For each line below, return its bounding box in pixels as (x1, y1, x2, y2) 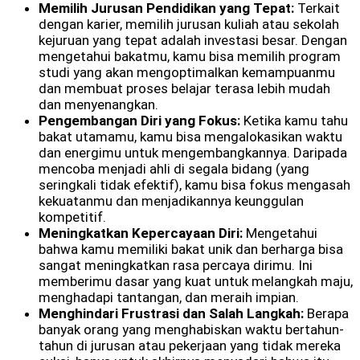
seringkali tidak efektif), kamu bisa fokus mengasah (39, 176, 350, 193)
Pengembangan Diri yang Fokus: (39, 112, 240, 129)
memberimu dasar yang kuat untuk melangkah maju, (39, 272, 353, 289)
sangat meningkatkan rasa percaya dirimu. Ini (39, 256, 313, 273)
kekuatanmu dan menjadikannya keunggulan (39, 192, 304, 209)
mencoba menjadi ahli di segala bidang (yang (39, 160, 309, 177)
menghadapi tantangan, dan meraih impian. (39, 288, 299, 305)
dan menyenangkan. (39, 96, 158, 112)
